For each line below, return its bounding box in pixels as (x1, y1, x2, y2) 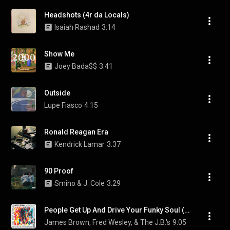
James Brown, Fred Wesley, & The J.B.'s (44, 218, 170, 226)
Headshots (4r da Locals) (44, 11, 129, 19)
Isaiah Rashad (54, 23, 100, 31)
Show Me (44, 50, 74, 58)
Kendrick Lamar (54, 140, 105, 148)
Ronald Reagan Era (44, 128, 108, 136)
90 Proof (44, 167, 73, 175)
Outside (44, 89, 70, 97)
